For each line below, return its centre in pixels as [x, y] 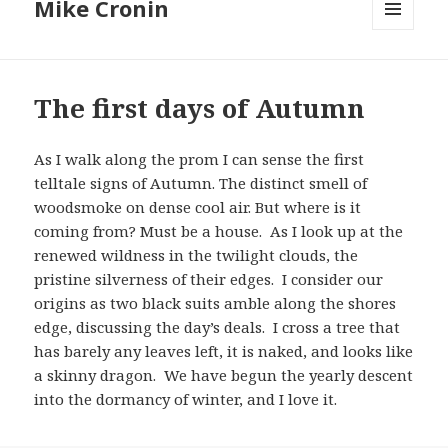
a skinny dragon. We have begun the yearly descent [224, 375]
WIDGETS [401, 72]
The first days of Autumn [200, 108]
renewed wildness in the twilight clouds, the [196, 255]
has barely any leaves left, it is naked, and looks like [224, 351]
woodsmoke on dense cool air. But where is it [198, 207]
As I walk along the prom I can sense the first [199, 159]
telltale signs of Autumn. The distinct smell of [201, 183]
